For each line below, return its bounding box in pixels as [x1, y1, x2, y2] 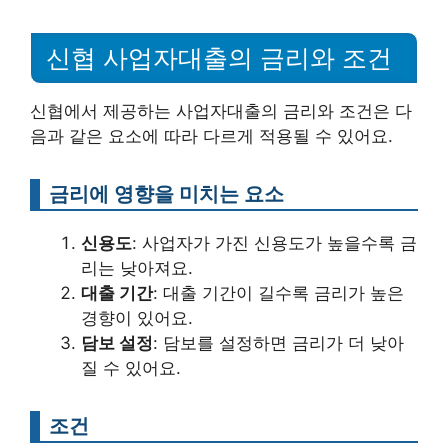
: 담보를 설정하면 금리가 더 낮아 [153, 332, 404, 353]
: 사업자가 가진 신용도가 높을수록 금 [132, 232, 417, 253]
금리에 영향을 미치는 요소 [49, 180, 284, 206]
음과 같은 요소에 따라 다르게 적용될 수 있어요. [30, 125, 393, 146]
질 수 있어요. [81, 357, 181, 378]
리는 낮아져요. [81, 257, 193, 278]
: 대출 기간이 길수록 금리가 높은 [153, 282, 404, 303]
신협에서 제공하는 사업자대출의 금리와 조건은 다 [30, 100, 412, 121]
